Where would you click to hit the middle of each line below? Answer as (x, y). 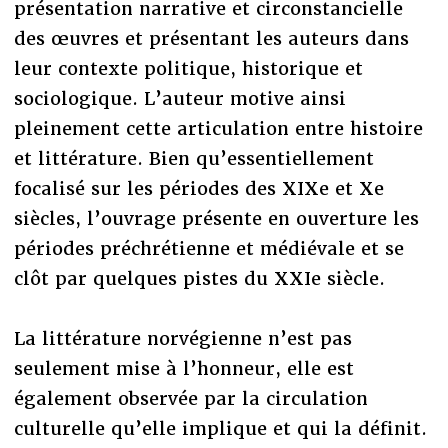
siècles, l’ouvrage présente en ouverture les (216, 218)
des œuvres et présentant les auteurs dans (211, 38)
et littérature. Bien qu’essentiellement (193, 158)
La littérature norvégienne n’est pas (182, 338)
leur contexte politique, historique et (188, 68)
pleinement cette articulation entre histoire (218, 128)
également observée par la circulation (190, 398)
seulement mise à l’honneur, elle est (183, 368)
